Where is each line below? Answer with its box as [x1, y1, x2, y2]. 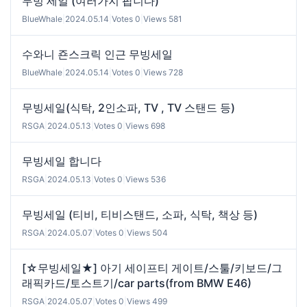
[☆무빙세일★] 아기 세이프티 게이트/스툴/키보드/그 [22, 260, 282, 275]
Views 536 [125, 173, 166, 184]
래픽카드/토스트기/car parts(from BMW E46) [22, 275, 251, 290]
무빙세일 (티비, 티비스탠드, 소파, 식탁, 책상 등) [22, 207, 258, 221]
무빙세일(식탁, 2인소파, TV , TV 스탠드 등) [22, 100, 235, 114]
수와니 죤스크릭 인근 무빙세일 [22, 47, 173, 61]
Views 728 [143, 66, 183, 77]
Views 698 [125, 120, 165, 131]
